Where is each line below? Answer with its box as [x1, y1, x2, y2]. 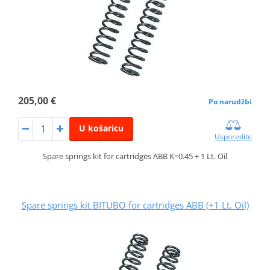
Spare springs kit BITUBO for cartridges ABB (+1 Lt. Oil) [21, 198, 249, 211]
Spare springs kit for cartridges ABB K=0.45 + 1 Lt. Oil [43, 150, 227, 162]
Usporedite [215, 131, 253, 142]
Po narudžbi [209, 96, 253, 107]
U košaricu [78, 122, 124, 134]
